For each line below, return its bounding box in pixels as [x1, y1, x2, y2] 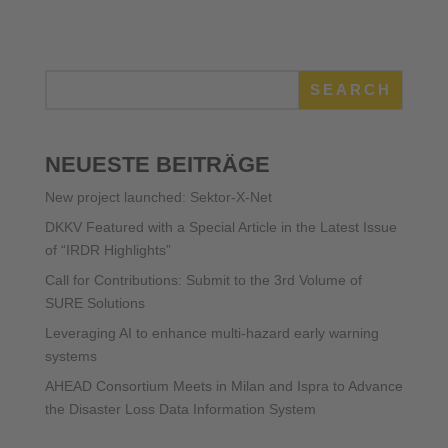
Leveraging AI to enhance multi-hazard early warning [44, 324, 379, 341]
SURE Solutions [44, 294, 145, 311]
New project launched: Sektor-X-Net [44, 188, 272, 205]
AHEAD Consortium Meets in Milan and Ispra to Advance [44, 377, 403, 394]
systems [44, 347, 97, 364]
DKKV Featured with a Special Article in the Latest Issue [44, 218, 397, 235]
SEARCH [309, 81, 392, 99]
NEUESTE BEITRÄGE [44, 151, 270, 177]
